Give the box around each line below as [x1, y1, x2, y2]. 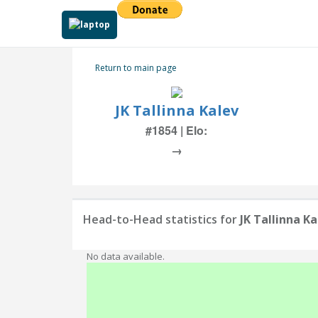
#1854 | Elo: [146, 122, 207, 138]
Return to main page [95, 62, 177, 74]
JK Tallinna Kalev [114, 101, 238, 120]
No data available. [87, 250, 165, 263]
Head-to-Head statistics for [83, 212, 240, 227]
